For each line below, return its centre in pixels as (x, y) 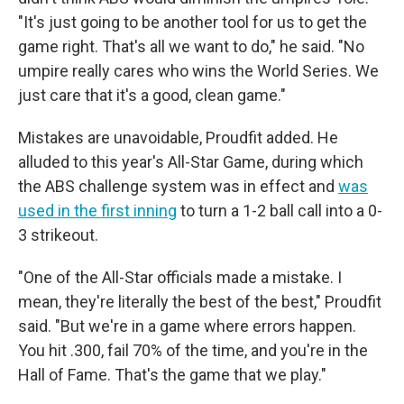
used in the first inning (97, 211)
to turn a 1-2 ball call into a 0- (280, 211)
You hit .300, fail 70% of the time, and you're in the (193, 350)
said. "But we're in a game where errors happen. (187, 326)
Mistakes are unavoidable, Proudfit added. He (178, 138)
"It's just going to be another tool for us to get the (193, 22)
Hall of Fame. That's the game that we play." (172, 375)
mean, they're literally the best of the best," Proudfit (200, 302)
